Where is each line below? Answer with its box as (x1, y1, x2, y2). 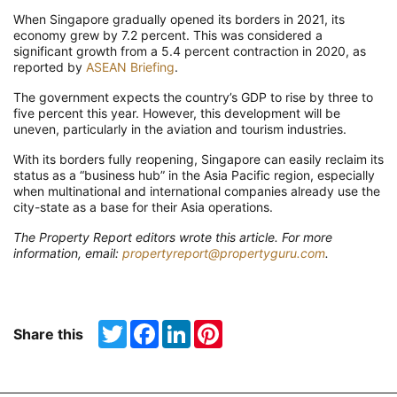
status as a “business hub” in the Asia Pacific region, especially (13, 167, 375, 183)
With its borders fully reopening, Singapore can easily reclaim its (13, 152, 384, 167)
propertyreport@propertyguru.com (122, 245, 325, 261)
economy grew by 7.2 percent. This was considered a (13, 27, 323, 43)
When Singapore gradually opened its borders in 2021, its (13, 12, 345, 27)
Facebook (159, 319, 216, 335)
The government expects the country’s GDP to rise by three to (13, 90, 373, 105)
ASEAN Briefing (86, 59, 175, 75)
